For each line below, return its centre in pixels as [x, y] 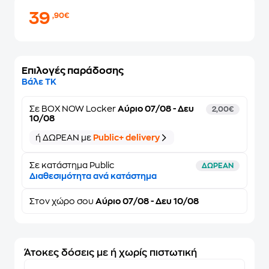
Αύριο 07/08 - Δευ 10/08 [146, 201]
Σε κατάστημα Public [72, 165]
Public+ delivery [126, 138]
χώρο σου [73, 201]
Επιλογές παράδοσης [73, 71]
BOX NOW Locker [79, 109]
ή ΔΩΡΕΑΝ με [64, 138]
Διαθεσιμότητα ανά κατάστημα [93, 176]
